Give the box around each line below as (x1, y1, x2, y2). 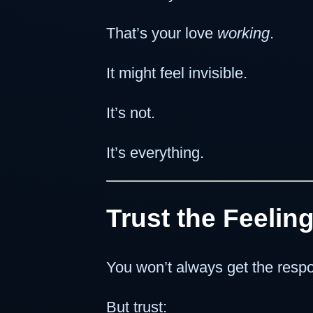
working (217, 24, 270, 43)
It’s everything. (106, 144, 204, 162)
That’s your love (106, 24, 217, 43)
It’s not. (106, 104, 155, 122)
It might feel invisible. (106, 64, 247, 82)
